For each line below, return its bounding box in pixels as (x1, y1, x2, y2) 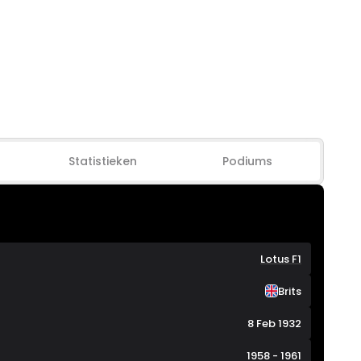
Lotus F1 (260, 251, 301, 267)
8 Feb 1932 (247, 315, 301, 331)
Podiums (222, 153, 273, 169)
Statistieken (68, 153, 138, 169)
